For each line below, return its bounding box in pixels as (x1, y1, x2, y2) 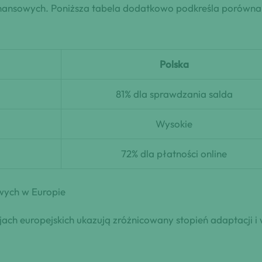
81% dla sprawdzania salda (115, 87, 233, 100)
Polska (159, 57, 189, 70)
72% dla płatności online (121, 147, 227, 160)
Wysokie (156, 117, 192, 130)
